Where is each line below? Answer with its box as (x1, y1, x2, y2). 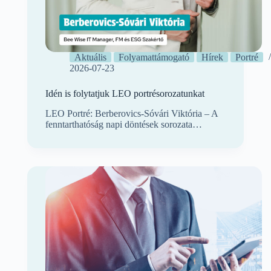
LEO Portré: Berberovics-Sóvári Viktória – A (45, 108, 218, 119)
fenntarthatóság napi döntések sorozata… (45, 119, 202, 129)
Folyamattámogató (118, 52, 189, 63)
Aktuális (74, 52, 106, 63)
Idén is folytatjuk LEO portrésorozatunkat (45, 88, 204, 99)
